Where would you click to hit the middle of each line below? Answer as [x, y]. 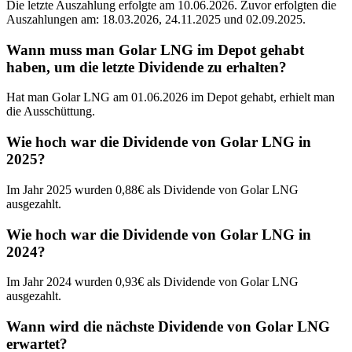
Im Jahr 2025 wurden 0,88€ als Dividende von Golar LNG [152, 189]
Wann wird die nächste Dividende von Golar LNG [168, 326]
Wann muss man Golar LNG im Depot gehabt [155, 49]
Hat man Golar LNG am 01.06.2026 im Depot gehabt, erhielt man [170, 97]
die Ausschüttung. [51, 112]
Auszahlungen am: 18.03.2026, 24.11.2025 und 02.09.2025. [156, 19]
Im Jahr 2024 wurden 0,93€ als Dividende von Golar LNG [152, 282]
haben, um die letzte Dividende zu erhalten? [147, 67]
